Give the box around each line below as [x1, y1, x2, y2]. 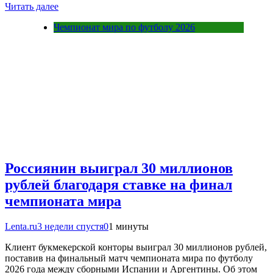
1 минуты [108, 221, 149, 232]
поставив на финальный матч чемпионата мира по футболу [5, 253, 253, 264]
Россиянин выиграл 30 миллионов [5, 160, 233, 176]
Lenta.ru [5, 221, 37, 232]
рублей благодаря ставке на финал [5, 176, 232, 193]
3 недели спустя [37, 221, 104, 232]
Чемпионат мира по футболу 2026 [54, 21, 195, 32]
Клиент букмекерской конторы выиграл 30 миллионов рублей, [5, 242, 267, 253]
